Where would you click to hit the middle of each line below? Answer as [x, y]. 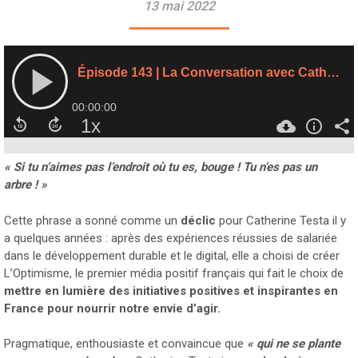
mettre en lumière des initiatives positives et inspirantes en [171, 290]
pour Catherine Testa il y [281, 220]
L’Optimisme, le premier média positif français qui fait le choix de [174, 273]
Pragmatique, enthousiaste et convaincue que [125, 344]
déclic [198, 220]
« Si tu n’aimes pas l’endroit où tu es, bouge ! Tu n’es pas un [161, 167]
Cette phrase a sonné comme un [92, 220]
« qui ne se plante [294, 344]
